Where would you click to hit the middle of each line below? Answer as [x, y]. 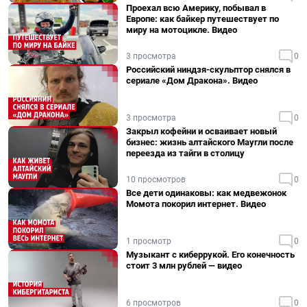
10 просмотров [156, 180]
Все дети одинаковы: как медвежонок [206, 193]
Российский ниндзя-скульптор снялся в [208, 70]
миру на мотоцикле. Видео [182, 30]
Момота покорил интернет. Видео [196, 204]
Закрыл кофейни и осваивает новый [201, 131]
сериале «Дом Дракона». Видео [192, 81]
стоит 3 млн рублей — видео [184, 266]
